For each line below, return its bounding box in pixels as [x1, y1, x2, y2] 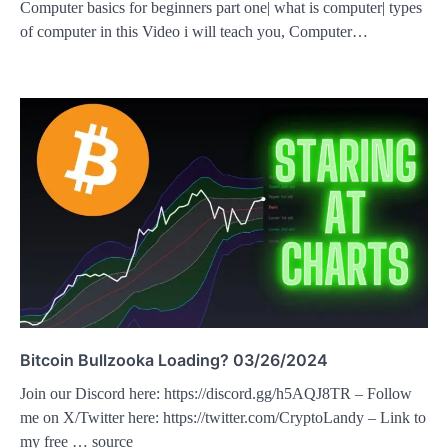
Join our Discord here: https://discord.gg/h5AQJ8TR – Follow [20, 384, 412, 402]
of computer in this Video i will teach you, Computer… [20, 23, 368, 41]
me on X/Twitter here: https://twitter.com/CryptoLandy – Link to [20, 408, 426, 426]
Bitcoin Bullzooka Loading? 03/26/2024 [20, 349, 328, 370]
